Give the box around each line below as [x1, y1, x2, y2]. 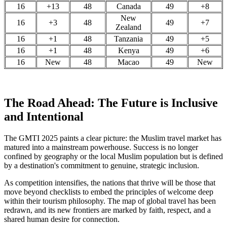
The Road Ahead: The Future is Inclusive [4, 96, 218, 109]
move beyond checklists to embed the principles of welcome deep [4, 187, 213, 196]
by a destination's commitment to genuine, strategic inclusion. [4, 161, 199, 170]
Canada [116, 2, 141, 11]
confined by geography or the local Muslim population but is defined [4, 152, 223, 161]
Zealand [116, 23, 141, 32]
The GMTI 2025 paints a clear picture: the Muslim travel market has [4, 133, 221, 142]
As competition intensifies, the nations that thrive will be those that [4, 178, 215, 187]
